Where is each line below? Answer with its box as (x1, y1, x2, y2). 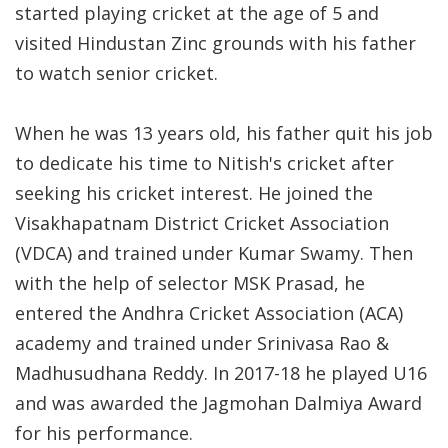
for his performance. (15, 421, 198, 445)
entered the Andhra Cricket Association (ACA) (15, 301, 403, 325)
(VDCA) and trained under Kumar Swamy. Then (15, 241, 413, 265)
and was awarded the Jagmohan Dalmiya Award (15, 391, 422, 415)
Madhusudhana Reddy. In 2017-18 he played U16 (15, 361, 427, 385)
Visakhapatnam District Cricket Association (15, 211, 389, 235)
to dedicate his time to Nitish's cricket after (15, 151, 394, 175)
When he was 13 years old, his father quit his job (15, 121, 433, 145)
